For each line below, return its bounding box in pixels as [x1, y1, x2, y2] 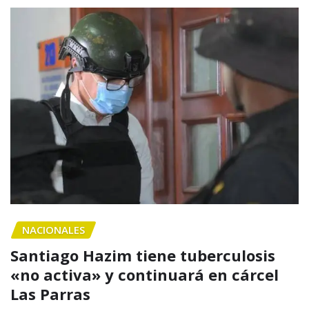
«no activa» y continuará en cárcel [10, 263, 279, 285]
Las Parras [10, 283, 90, 304]
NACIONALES [22, 223, 85, 237]
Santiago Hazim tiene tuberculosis [10, 244, 275, 266]
